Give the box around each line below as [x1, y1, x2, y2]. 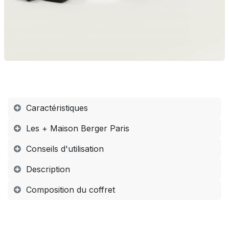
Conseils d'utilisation [26, 143, 104, 154]
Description [26, 164, 70, 174]
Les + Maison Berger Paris [26, 123, 129, 133]
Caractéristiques [26, 102, 88, 113]
